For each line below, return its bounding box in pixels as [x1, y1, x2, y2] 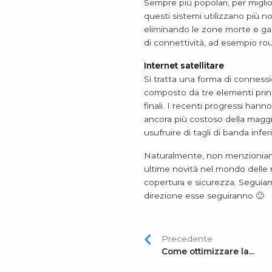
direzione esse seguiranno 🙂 [144, 190, 264, 200]
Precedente [161, 234, 212, 244]
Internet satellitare [144, 60, 224, 70]
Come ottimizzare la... [161, 246, 254, 257]
